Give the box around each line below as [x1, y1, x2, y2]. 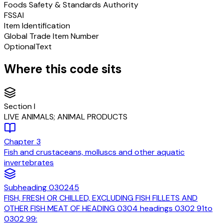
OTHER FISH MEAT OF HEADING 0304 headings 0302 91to [4, 203, 213, 214]
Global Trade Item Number [4, 30, 99, 41]
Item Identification [4, 20, 70, 31]
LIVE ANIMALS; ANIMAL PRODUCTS [4, 111, 127, 122]
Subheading [4, 182, 49, 193]
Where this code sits [4, 61, 121, 77]
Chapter [4, 136, 36, 147]
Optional [4, 41, 35, 52]
